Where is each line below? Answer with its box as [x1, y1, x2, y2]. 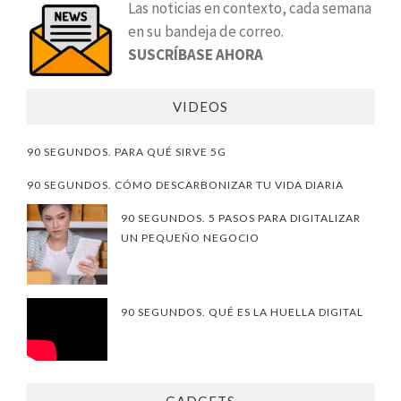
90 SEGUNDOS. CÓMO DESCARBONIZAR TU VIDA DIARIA [27, 177, 344, 192]
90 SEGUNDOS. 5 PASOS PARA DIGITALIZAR [121, 210, 361, 225]
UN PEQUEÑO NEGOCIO [121, 230, 260, 244]
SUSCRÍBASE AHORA [128, 44, 263, 64]
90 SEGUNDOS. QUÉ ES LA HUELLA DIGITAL [121, 304, 363, 319]
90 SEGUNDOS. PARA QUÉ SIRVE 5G [27, 144, 226, 158]
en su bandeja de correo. [128, 21, 284, 41]
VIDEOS [173, 98, 228, 115]
